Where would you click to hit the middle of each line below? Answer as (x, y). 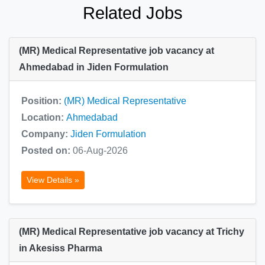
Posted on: (47, 150)
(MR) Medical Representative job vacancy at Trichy (132, 231)
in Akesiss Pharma (61, 248)
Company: (46, 134)
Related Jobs (132, 13)
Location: (44, 117)
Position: (43, 101)
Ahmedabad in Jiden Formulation (94, 67)
